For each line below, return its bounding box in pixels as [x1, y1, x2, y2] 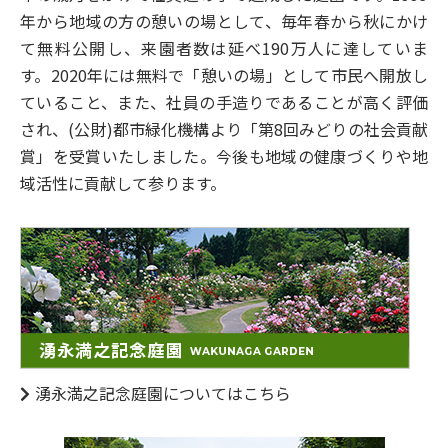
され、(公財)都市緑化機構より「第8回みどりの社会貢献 [20, 116, 428, 141]
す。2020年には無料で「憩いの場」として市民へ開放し [20, 62, 428, 87]
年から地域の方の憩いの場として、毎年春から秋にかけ [20, 8, 428, 33]
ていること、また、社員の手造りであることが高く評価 [20, 89, 428, 114]
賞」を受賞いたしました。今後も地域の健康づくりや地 [20, 143, 428, 168]
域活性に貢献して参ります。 [20, 170, 226, 195]
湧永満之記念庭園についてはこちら [35, 380, 291, 405]
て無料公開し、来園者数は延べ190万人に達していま [20, 35, 428, 60]
